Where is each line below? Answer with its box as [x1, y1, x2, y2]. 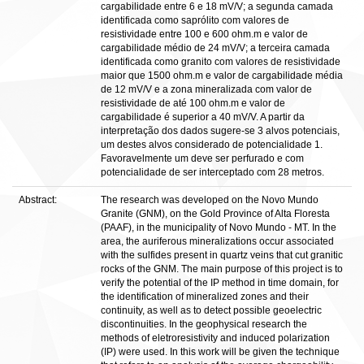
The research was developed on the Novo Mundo [101, 194, 318, 206]
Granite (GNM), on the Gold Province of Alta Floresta [101, 208, 330, 219]
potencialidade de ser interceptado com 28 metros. [101, 167, 324, 178]
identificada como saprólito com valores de [101, 15, 289, 26]
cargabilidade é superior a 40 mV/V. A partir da [101, 111, 305, 123]
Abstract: [19, 194, 59, 206]
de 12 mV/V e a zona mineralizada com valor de [101, 84, 312, 95]
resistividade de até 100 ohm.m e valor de [101, 97, 285, 109]
